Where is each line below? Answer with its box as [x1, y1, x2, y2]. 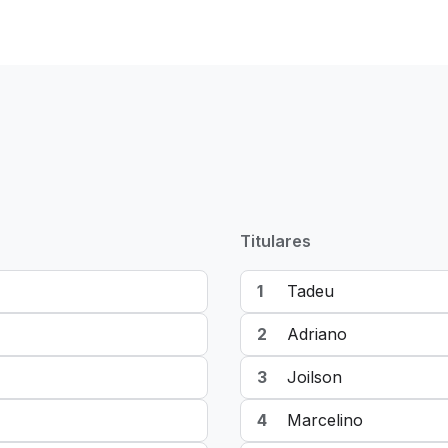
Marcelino [287, 410, 363, 430]
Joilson [287, 367, 342, 387]
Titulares [240, 231, 311, 251]
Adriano [287, 324, 347, 344]
